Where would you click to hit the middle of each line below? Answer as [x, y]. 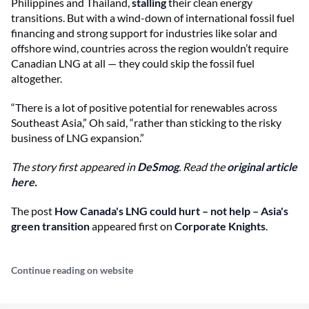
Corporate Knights [220, 226]
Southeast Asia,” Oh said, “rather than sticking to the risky [146, 122]
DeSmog [158, 166]
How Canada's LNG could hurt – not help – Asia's [171, 210]
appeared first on [132, 226]
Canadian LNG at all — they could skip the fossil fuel [133, 63]
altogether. [37, 78]
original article [262, 166]
